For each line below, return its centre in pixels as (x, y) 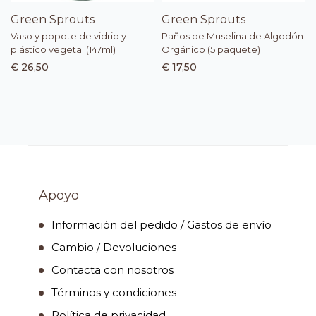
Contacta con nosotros (113, 270)
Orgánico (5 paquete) (211, 50)
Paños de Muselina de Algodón (232, 36)
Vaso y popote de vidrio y (68, 36)
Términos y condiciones (114, 293)
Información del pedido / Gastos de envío (162, 225)
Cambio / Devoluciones (114, 248)
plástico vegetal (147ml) (63, 50)
